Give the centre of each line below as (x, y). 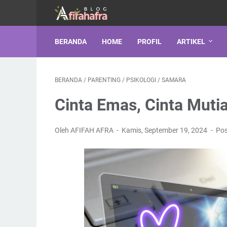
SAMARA (174, 80)
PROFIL (149, 42)
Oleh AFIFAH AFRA (85, 130)
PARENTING (104, 80)
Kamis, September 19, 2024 (165, 130)
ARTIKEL (191, 42)
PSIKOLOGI (141, 80)
